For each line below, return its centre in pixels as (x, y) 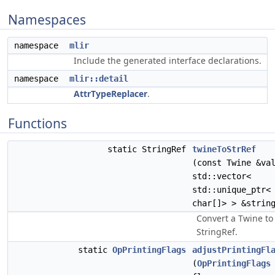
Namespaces (47, 20)
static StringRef (149, 149)
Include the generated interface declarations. (168, 60)
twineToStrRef (224, 149)
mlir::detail (99, 79)
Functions (37, 123)
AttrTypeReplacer (110, 94)
